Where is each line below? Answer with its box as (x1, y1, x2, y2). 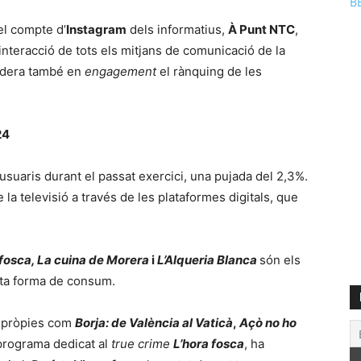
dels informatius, (127, 22, 228, 37)
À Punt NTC (228, 22, 295, 37)
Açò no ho (239, 315, 297, 330)
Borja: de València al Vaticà (75, 315, 233, 330)
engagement (85, 64, 156, 79)
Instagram (66, 22, 127, 37)
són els (259, 252, 301, 268)
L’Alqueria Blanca (157, 252, 257, 268)
